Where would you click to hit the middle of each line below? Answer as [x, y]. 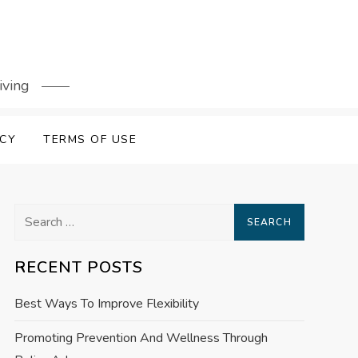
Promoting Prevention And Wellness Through [141, 338]
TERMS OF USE [90, 140]
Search [32, 215]
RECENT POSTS [78, 268]
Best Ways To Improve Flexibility [106, 304]
